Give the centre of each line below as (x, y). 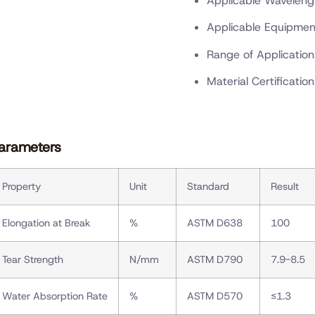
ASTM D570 (214, 296)
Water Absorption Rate (54, 296)
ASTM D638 (214, 223)
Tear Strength (32, 259)
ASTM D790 (214, 259)
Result (284, 186)
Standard (208, 186)
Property (21, 186)
